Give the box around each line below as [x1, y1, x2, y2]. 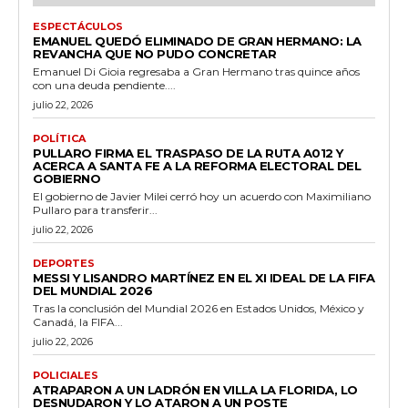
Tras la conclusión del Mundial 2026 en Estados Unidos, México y [33, 301, 364, 316]
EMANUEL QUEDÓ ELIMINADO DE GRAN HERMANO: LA [33, 34, 362, 49]
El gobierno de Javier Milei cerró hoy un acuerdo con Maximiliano [33, 189, 371, 204]
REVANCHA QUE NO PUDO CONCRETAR [33, 46, 276, 62]
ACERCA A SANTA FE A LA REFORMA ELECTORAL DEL [33, 158, 361, 174]
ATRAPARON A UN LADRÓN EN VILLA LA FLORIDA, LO [33, 382, 358, 398]
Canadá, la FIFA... [33, 315, 123, 330]
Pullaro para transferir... [33, 203, 158, 218]
